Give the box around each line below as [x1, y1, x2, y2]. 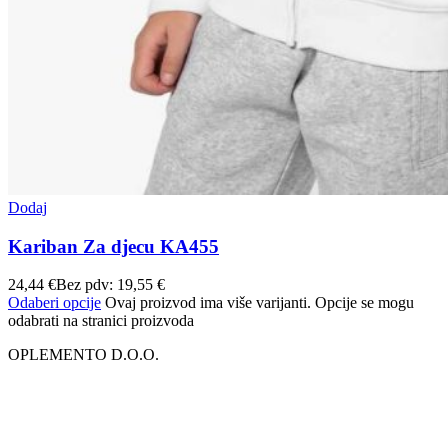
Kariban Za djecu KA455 [8, 235, 219, 257]
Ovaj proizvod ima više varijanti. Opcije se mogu [105, 294, 414, 312]
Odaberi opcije [8, 294, 101, 312]
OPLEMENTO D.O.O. [8, 346, 159, 364]
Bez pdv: [56, 276, 117, 294]
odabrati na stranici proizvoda [8, 312, 194, 330]
